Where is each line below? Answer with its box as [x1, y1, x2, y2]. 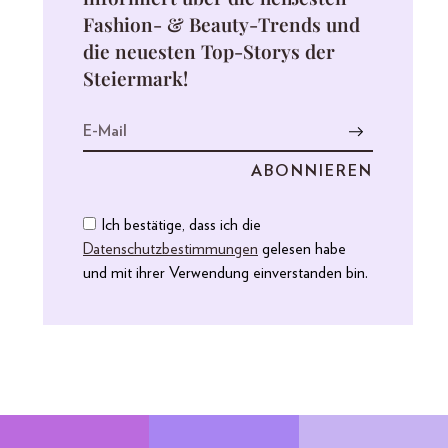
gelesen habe [258, 240, 346, 257]
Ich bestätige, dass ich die [101, 216, 261, 233]
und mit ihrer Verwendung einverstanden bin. [83, 264, 368, 281]
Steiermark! [83, 64, 188, 91]
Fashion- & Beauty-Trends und [83, 10, 360, 37]
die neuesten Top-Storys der [83, 37, 335, 64]
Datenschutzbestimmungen [83, 240, 258, 257]
